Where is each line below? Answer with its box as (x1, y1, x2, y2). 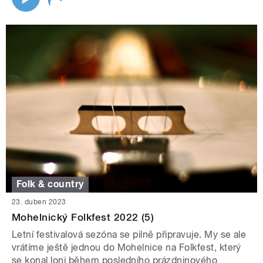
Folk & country (16, 178, 84, 190)
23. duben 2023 (12, 197, 66, 206)
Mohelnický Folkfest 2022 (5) (12, 211, 154, 223)
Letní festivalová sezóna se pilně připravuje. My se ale (12, 228, 247, 240)
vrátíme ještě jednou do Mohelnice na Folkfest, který (12, 241, 241, 253)
